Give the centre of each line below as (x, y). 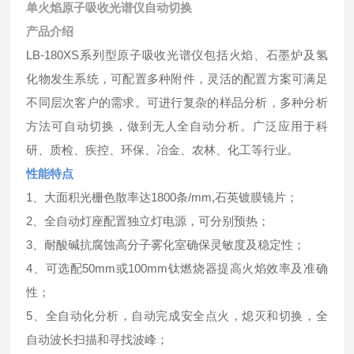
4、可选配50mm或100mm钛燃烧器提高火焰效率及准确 (177, 268)
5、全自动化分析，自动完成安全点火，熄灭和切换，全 (177, 315)
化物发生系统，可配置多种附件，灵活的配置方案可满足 (177, 78)
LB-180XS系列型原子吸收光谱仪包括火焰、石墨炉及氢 (177, 55)
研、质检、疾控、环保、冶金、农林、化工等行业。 (163, 149)
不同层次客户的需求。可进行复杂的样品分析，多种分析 (177, 102)
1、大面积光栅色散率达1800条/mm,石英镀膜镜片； (162, 197)
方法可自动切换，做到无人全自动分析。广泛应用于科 (177, 126)
